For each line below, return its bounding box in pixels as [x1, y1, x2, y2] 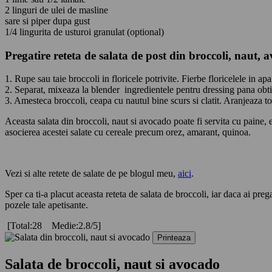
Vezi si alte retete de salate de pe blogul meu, [5, 168, 178, 179]
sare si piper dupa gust [5, 15, 90, 26]
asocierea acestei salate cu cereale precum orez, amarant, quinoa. [5, 127, 251, 138]
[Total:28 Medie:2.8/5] [5, 220, 101, 231]
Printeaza [157, 233, 191, 243]
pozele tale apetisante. [5, 200, 88, 211]
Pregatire [5, 49, 53, 62]
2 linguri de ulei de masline [5, 4, 108, 15]
